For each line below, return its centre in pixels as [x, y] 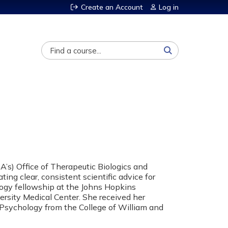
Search [38, 46]
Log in [169, 7]
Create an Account [112, 7]
